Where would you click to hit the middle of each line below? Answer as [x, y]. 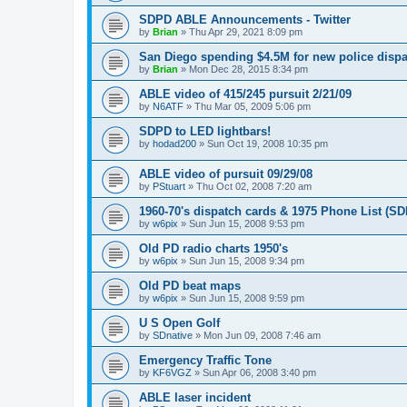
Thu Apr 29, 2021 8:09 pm [246, 32]
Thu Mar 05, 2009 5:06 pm [253, 106]
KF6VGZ [172, 372]
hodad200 [174, 144]
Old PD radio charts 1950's [213, 248]
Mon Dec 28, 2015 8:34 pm [248, 69]
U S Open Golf [179, 323]
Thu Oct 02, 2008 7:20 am [254, 186]
